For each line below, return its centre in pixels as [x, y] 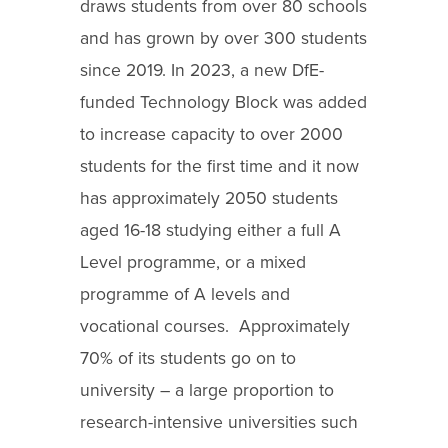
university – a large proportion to [207, 391]
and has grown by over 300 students [223, 39]
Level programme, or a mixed [193, 263]
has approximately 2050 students [209, 199]
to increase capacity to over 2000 [211, 135]
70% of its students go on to [188, 359]
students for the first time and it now [219, 167]
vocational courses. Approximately [215, 327]
